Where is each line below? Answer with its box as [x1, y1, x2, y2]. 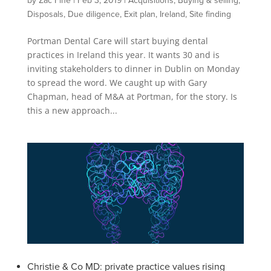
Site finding [189, 8, 231, 19]
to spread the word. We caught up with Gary [27, 76, 207, 88]
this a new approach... [27, 104, 117, 116]
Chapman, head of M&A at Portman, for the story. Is [27, 90, 237, 102]
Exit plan [123, 8, 155, 19]
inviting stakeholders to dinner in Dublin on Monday [27, 62, 240, 74]
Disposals [27, 8, 64, 19]
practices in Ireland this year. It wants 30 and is [27, 48, 220, 60]
